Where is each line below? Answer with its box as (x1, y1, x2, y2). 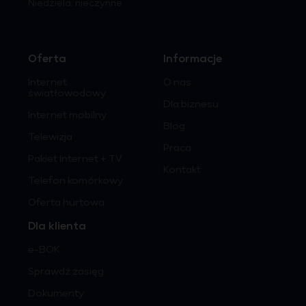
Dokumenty (28, 289, 84, 299)
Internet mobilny (28, 111, 107, 121)
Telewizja (28, 133, 72, 143)
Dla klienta (28, 221, 86, 232)
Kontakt (163, 165, 201, 176)
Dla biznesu (163, 100, 219, 110)
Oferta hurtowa (28, 198, 105, 208)
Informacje (163, 54, 222, 65)
